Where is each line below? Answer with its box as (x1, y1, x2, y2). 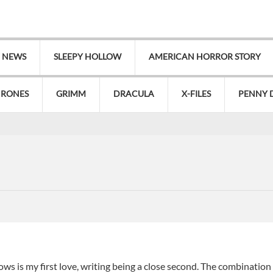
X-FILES (182, 88, 211, 99)
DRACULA (113, 88, 154, 99)
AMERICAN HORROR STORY (149, 51, 261, 62)
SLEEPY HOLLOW (54, 51, 121, 62)
